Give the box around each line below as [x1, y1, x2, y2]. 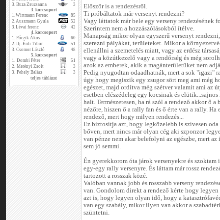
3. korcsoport [31, 7, 57, 12]
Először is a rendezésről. [83, 3, 147, 10]
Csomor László [16, 47, 45, 52]
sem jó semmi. [83, 143, 121, 150]
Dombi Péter [17, 58, 41, 63]
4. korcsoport [31, 30, 57, 35]
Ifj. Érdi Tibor [16, 41, 43, 46]
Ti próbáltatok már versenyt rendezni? [83, 10, 185, 18]
